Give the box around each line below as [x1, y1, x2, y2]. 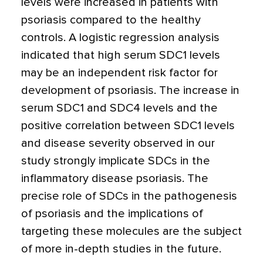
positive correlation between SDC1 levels [21, 120, 235, 132]
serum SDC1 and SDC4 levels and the [21, 102, 218, 114]
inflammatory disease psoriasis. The [21, 173, 208, 185]
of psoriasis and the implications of [21, 208, 203, 220]
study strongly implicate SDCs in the [21, 155, 210, 167]
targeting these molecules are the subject [21, 225, 242, 238]
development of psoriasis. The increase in [21, 85, 240, 97]
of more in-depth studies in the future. [21, 243, 221, 255]
